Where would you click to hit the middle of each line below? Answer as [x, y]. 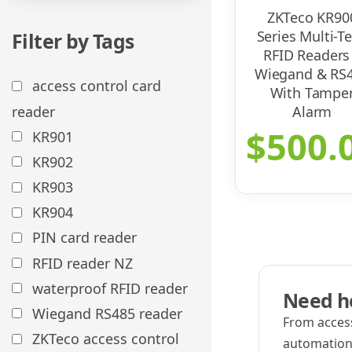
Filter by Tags [73, 41]
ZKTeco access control [106, 339]
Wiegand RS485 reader [107, 313]
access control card [97, 86]
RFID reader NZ [82, 263]
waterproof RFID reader [110, 288]
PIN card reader [84, 238]
